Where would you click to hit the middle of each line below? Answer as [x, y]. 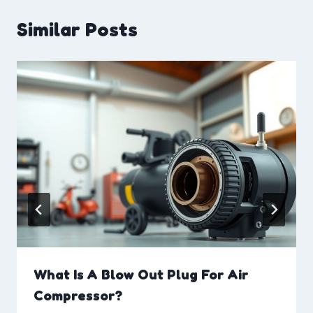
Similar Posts [77, 30]
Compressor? [78, 295]
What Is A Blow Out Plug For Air [141, 274]
